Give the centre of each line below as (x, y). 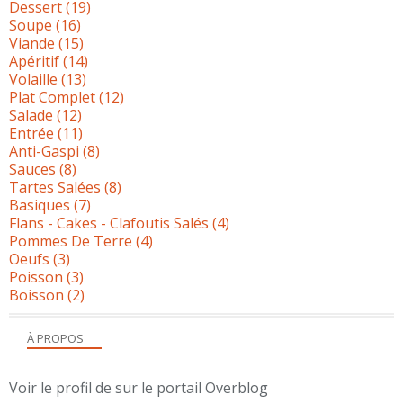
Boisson (36, 295)
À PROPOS (55, 338)
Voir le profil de (62, 387)
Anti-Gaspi (44, 151)
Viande (32, 43)
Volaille (33, 79)
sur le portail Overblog (192, 387)
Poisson (36, 277)
